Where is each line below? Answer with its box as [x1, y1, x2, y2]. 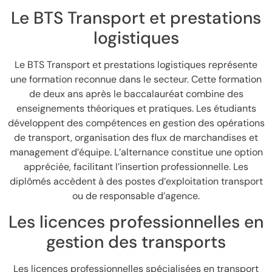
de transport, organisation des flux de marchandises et [14, 131, 258, 144]
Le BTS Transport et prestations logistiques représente [15, 58, 257, 71]
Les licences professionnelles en [8, 210, 263, 233]
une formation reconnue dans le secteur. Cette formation [10, 72, 262, 86]
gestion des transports [46, 230, 226, 253]
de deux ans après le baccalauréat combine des [29, 87, 243, 100]
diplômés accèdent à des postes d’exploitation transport [9, 174, 263, 188]
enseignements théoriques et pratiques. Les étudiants [16, 101, 256, 115]
